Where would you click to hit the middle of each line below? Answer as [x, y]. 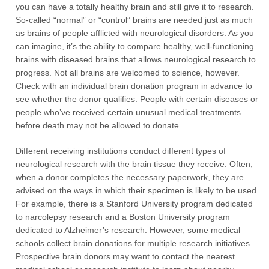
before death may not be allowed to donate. [99, 125]
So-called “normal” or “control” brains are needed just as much [134, 20]
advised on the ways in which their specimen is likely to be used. [138, 190]
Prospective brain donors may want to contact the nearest [125, 256]
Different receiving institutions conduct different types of [121, 151]
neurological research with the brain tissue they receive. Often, [134, 164]
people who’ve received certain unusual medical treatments [128, 112]
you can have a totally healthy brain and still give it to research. [135, 7]
